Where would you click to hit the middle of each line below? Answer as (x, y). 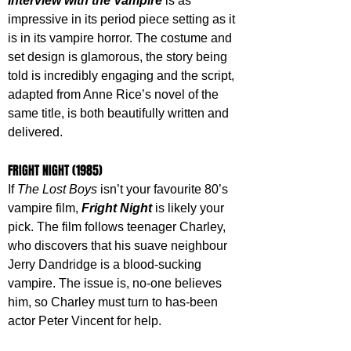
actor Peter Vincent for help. (86, 321)
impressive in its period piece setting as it (123, 20)
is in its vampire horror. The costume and (121, 38)
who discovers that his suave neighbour (119, 246)
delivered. (35, 132)
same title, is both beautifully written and (120, 114)
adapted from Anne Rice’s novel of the (115, 95)
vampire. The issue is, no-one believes (116, 284)
